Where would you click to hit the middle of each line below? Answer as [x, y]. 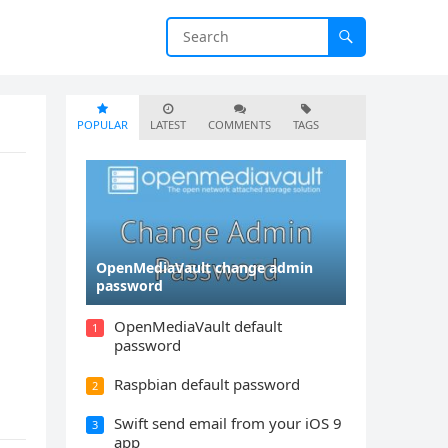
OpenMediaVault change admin [204, 267]
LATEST [168, 124]
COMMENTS [239, 124]
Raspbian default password [207, 383]
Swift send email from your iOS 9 [228, 422]
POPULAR [102, 124]
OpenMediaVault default [198, 325]
